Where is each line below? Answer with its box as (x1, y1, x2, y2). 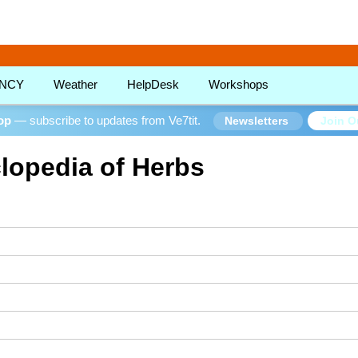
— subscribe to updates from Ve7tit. (11, 113, 201, 127)
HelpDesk (126, 78, 179, 91)
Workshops (208, 78, 268, 91)
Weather (53, 78, 97, 91)
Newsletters (225, 115, 292, 127)
